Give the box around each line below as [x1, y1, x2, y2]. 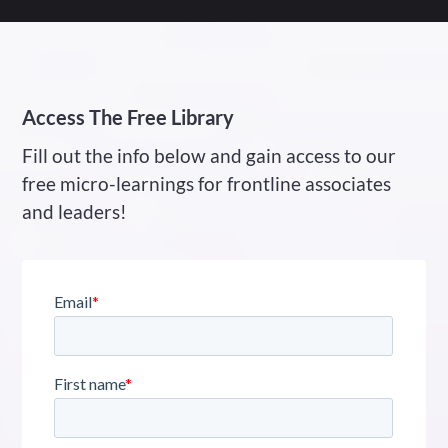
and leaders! [22, 200, 128, 223]
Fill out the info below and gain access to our [22, 144, 397, 167]
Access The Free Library [22, 104, 235, 129]
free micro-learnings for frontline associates [22, 172, 392, 195]
